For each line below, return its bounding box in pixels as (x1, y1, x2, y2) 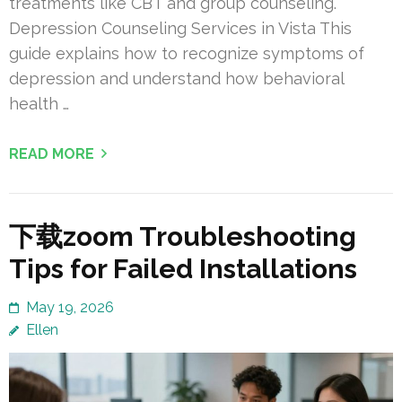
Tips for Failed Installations (9, 253, 357, 285)
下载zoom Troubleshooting (9, 221, 356, 253)
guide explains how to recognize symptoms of (9, 44, 364, 64)
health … (9, 94, 69, 114)
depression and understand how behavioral (9, 69, 344, 89)
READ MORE (9, 145, 94, 163)
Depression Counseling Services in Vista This (9, 19, 352, 39)
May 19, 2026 (26, 299, 114, 317)
